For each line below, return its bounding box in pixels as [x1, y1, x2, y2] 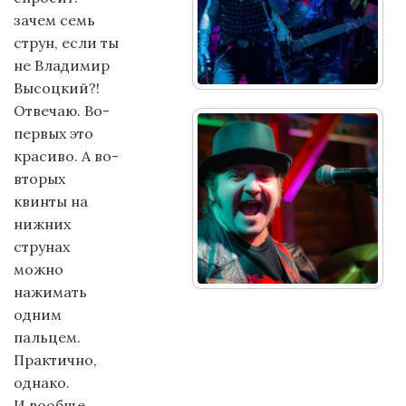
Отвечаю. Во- [14, 101, 110, 120]
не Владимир [14, 56, 110, 74]
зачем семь [14, 11, 95, 29]
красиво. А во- [14, 147, 119, 165]
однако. [14, 373, 70, 391]
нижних [14, 215, 71, 233]
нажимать [14, 283, 87, 301]
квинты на [14, 192, 88, 210]
